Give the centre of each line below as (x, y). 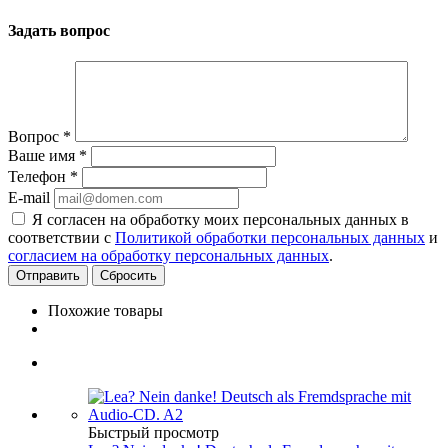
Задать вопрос (59, 30)
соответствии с (61, 237)
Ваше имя (43, 155)
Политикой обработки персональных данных (270, 237)
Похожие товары (105, 310)
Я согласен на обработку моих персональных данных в (220, 219)
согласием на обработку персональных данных (168, 255)
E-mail (29, 197)
